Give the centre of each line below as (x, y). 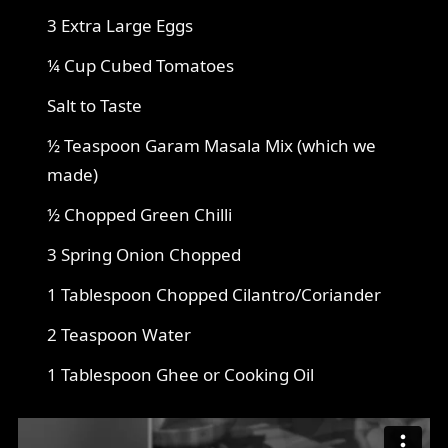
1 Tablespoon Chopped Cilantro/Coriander (214, 295)
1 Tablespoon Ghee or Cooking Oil (180, 375)
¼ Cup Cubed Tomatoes (140, 66)
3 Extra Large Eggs (120, 26)
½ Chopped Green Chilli (139, 215)
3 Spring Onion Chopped (144, 255)
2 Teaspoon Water (119, 335)
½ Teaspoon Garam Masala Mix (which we (211, 146)
